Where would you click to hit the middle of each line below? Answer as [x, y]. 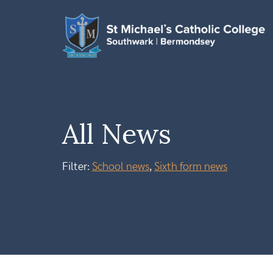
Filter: [77, 167]
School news [121, 167]
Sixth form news [191, 167]
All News [117, 136]
